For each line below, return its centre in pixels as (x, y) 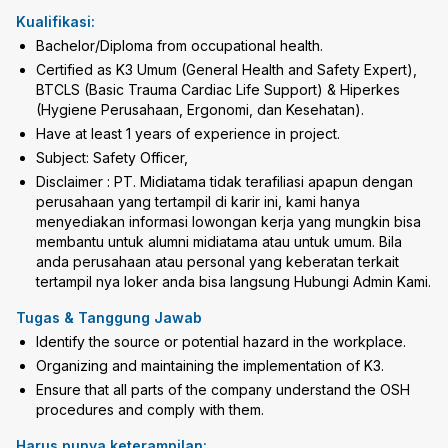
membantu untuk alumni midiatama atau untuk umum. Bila (219, 241)
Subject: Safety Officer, (112, 157)
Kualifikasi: (55, 21)
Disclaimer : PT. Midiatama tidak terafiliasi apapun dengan (224, 181)
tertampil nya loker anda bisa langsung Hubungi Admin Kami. (233, 281)
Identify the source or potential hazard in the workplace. (221, 341)
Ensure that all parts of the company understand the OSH (223, 389)
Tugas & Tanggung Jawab (109, 317)
